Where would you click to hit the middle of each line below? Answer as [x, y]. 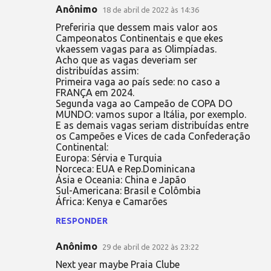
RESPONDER [82, 220]
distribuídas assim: [97, 70]
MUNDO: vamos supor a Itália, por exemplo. [151, 114]
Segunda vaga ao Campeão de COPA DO [144, 103]
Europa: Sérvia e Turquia [109, 158]
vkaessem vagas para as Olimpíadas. [136, 49]
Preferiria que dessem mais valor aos [137, 27]
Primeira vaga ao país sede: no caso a [138, 81]
